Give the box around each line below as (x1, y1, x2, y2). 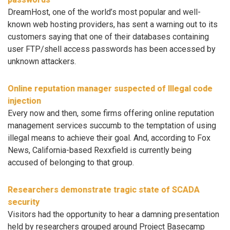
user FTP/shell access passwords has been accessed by (8, 44, 216, 54)
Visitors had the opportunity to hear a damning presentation (8, 209, 219, 219)
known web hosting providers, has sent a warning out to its (8, 19, 218, 29)
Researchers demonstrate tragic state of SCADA (8, 184, 200, 195)
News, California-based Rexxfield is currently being (8, 145, 191, 155)
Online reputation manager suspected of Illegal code (8, 83, 213, 93)
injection (8, 95, 41, 106)
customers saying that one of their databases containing (8, 31, 209, 42)
